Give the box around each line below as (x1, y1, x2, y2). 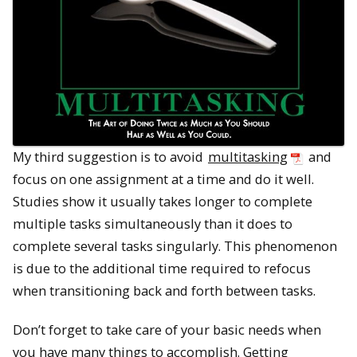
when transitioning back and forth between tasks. (13, 281, 316, 300)
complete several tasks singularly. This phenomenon (13, 237, 337, 256)
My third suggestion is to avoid (13, 147, 206, 167)
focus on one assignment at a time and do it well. (13, 170, 314, 189)
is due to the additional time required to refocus (13, 259, 311, 278)
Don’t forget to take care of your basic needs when (13, 320, 321, 339)
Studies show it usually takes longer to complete (13, 192, 312, 211)
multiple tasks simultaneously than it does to (13, 214, 292, 233)
